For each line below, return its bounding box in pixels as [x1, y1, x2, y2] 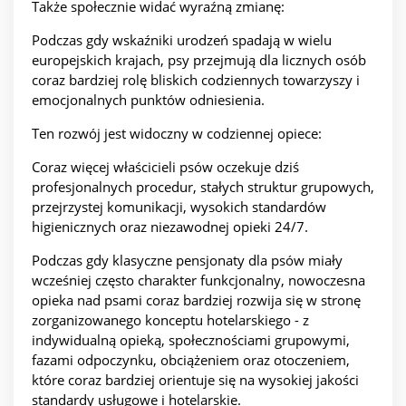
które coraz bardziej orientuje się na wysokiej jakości [32, 371, 359, 390]
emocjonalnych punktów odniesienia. [32, 91, 265, 110]
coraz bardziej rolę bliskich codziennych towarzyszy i [32, 71, 360, 90]
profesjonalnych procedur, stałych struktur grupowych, [32, 178, 374, 197]
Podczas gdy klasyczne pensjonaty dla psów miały [32, 251, 343, 270]
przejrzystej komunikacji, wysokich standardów [32, 198, 326, 217]
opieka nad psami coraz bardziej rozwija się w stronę [32, 291, 361, 310]
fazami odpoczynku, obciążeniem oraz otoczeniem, [32, 351, 350, 370]
